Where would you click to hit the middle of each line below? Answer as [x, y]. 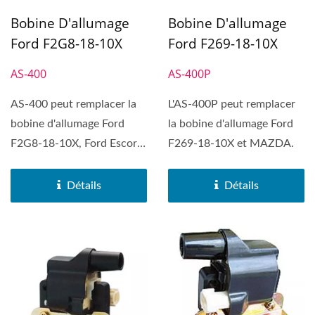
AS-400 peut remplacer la [73, 104]
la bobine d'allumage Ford [231, 123]
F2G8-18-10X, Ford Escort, [77, 143]
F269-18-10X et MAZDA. [231, 143]
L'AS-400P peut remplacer [232, 104]
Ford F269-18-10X [223, 43]
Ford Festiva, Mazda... [64, 163]
